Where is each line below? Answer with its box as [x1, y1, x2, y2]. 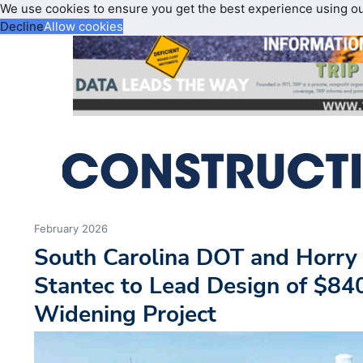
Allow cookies [44, 19, 123, 34]
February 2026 [34, 222, 109, 236]
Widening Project [34, 298, 217, 331]
